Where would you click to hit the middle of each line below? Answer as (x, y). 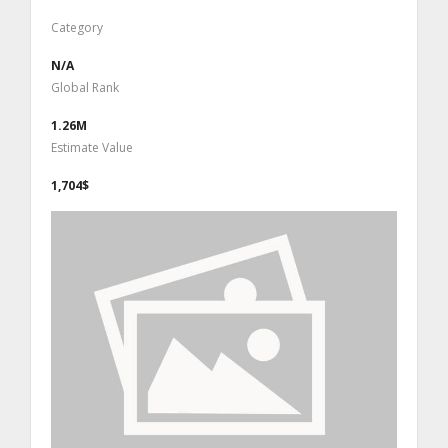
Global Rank (85, 87)
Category (77, 27)
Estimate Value (92, 147)
